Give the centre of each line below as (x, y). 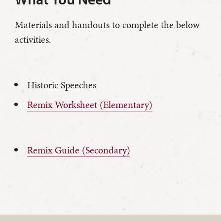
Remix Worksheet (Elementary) (90, 105)
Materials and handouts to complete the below (107, 25)
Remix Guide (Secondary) (79, 150)
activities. (33, 40)
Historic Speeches (62, 85)
